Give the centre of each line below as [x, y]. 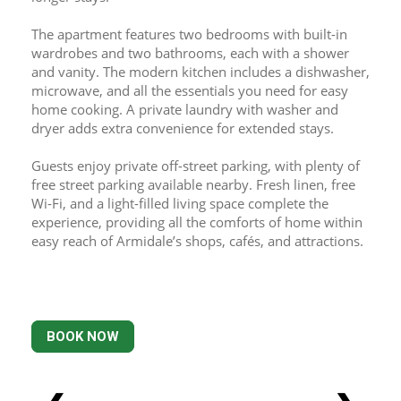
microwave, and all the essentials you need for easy [190, 90]
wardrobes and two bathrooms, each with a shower [190, 53]
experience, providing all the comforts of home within [197, 222]
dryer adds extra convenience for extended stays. [183, 128]
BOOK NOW [83, 337]
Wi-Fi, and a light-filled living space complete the [180, 203]
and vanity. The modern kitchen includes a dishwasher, [200, 72]
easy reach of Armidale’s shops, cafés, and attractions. [197, 241]
